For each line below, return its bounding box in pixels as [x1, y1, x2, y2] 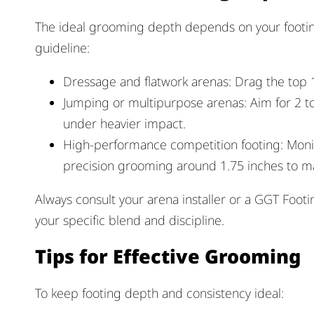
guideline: [35, 39, 90, 56]
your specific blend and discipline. [35, 211, 224, 228]
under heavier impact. [63, 114, 186, 132]
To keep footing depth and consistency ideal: [35, 285, 284, 302]
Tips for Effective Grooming [35, 243, 301, 270]
